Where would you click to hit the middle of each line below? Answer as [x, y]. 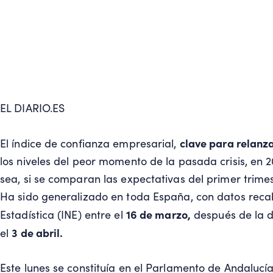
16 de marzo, [158, 214]
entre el [104, 214]
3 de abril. [37, 232]
